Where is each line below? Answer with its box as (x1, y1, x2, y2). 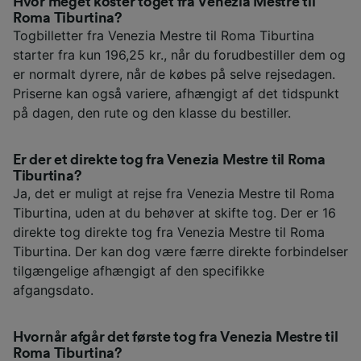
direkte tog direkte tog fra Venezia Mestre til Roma (13, 223, 325, 240)
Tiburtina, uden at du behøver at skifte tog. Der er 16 (13, 204, 336, 221)
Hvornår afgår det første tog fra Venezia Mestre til (13, 329, 338, 344)
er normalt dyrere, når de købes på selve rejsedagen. (13, 65, 335, 82)
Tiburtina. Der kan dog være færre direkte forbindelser (13, 243, 348, 259)
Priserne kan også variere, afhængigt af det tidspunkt (13, 85, 339, 102)
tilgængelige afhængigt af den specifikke (13, 262, 264, 279)
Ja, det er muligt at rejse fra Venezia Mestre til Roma (13, 185, 334, 201)
